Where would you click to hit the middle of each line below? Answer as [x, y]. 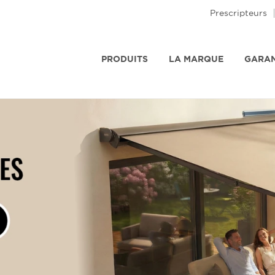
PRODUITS [125, 59]
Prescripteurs [238, 13]
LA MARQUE [196, 59]
